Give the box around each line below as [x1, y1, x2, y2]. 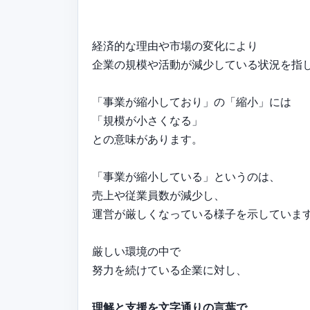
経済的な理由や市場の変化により [92, 38, 258, 53]
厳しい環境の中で [92, 244, 181, 258]
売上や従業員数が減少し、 [92, 188, 225, 202]
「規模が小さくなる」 [92, 113, 203, 127]
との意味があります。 [92, 131, 203, 146]
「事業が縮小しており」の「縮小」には [92, 94, 291, 109]
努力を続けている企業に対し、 [92, 262, 247, 277]
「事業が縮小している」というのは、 [92, 169, 280, 183]
